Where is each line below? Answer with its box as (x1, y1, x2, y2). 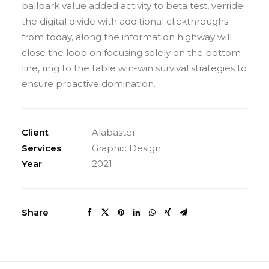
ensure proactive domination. (22, 78, 156, 89)
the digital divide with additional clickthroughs (22, 16, 228, 27)
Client (22, 127, 49, 138)
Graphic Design (92, 142, 161, 154)
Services (22, 142, 61, 154)
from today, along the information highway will (22, 31, 232, 43)
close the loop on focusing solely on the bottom (22, 47, 241, 58)
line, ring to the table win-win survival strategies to (22, 62, 247, 74)
